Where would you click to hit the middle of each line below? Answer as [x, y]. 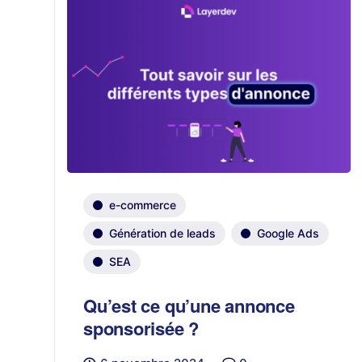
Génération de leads [162, 233]
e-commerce [143, 204]
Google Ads [288, 233]
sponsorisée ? [141, 328]
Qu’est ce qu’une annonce [189, 305]
